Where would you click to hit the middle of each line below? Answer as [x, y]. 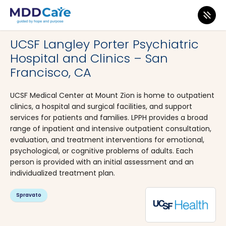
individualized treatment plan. [63, 173]
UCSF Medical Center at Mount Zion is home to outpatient [112, 95]
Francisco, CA [51, 72]
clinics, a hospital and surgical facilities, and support [101, 106]
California [77, 23]
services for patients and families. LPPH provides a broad [109, 118]
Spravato [29, 195]
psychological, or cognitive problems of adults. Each [102, 151]
